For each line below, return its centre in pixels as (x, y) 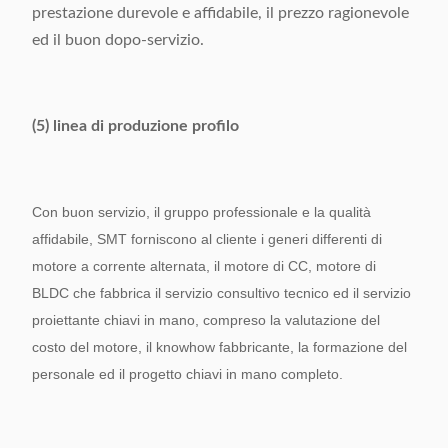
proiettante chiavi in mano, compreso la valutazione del (206, 320)
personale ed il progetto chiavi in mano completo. (187, 374)
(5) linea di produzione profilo (135, 126)
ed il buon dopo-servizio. (118, 40)
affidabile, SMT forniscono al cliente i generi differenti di (207, 239)
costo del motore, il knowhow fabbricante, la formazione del (219, 347)
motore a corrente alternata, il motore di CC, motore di (204, 266)
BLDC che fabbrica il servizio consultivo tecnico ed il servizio (221, 293)
